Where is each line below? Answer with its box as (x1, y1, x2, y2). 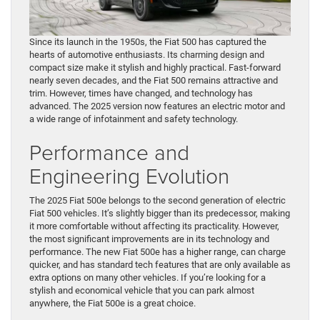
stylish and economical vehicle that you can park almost (29, 285, 254, 296)
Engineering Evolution (29, 161, 229, 191)
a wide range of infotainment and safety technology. (29, 114, 238, 125)
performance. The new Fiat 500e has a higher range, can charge (29, 246, 286, 258)
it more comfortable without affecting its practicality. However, (29, 221, 279, 232)
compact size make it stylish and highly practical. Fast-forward (29, 62, 281, 74)
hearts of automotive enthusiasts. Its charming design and (29, 49, 264, 61)
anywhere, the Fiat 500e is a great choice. (29, 298, 196, 309)
